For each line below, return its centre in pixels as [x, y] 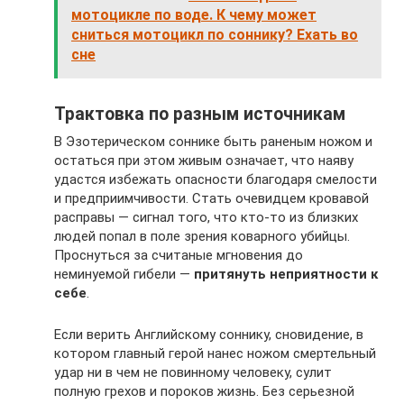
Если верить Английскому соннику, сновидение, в [209, 335]
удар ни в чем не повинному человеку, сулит [193, 372]
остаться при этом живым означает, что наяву [204, 161]
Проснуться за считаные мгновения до [179, 255]
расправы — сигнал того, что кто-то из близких [206, 217]
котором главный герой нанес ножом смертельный [215, 353]
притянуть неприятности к [286, 274]
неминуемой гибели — [124, 274]
